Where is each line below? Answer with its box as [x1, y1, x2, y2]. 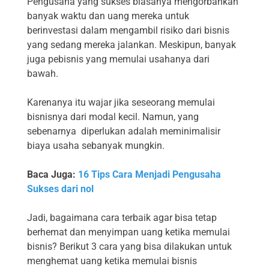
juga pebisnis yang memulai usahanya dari [27, 53, 210, 65]
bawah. [27, 68, 58, 80]
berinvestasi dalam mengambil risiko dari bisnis [27, 25, 229, 37]
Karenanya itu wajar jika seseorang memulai [27, 97, 215, 109]
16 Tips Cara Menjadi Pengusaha [78, 169, 221, 181]
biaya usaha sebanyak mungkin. [27, 140, 165, 152]
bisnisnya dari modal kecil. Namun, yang [27, 111, 199, 123]
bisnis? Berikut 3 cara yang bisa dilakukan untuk [27, 241, 232, 253]
